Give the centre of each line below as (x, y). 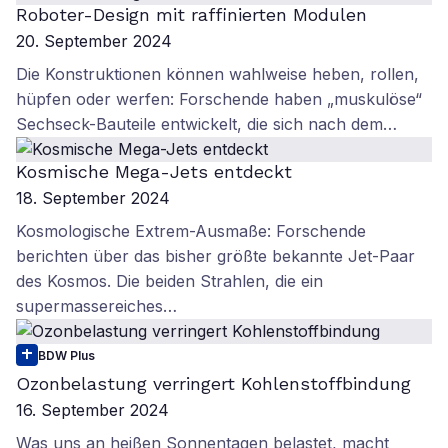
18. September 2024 (93, 198)
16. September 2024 (92, 410)
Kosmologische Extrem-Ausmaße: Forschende (191, 231)
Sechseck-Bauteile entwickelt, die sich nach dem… (206, 124)
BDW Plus (66, 355)
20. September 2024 (94, 41)
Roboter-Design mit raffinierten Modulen (191, 14)
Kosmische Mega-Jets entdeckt (154, 171)
